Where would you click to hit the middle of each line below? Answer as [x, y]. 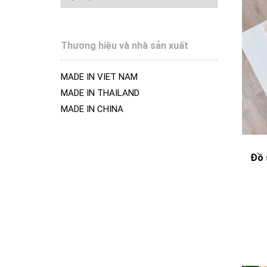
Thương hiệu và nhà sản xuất [125, 46]
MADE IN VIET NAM [99, 77]
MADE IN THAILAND [100, 93]
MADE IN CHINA [92, 109]
